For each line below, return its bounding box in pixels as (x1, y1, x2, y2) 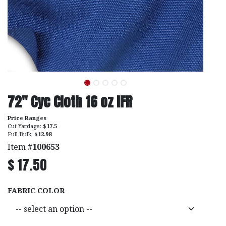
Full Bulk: (8, 130, 34, 138)
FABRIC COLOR (8, 185, 65, 195)
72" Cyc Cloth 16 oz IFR (8, 91, 132, 112)
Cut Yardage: (8, 122, 43, 130)
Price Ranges (8, 114, 46, 122)
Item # (8, 141, 32, 152)
